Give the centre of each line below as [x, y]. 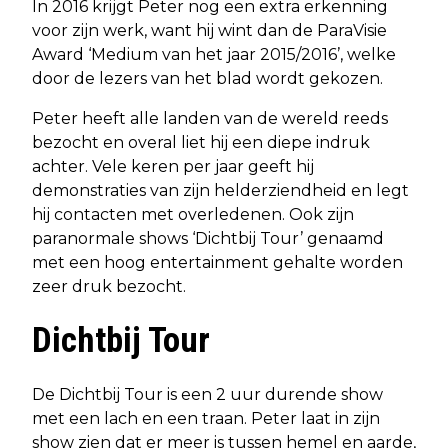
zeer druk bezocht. [109, 286]
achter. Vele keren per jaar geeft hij [173, 166]
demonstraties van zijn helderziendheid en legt [220, 190]
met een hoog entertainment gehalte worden [217, 262]
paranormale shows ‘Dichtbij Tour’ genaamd [208, 238]
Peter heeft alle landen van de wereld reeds [210, 118]
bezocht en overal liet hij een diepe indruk [201, 142]
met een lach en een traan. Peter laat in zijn [206, 418]
